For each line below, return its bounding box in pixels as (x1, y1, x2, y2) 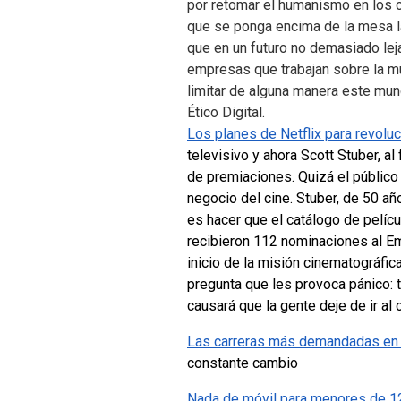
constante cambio (187, 354, 298, 371)
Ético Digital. (187, 103, 265, 121)
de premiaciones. (187, 167, 298, 185)
